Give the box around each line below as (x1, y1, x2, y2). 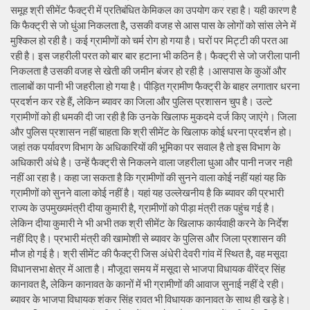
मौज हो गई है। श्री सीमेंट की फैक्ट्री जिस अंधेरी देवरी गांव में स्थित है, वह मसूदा (10, 246, 287, 260)
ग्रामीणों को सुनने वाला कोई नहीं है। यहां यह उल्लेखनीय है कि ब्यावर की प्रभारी (10, 185, 284, 199)
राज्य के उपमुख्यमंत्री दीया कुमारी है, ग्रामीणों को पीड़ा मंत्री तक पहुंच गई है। (10, 201, 275, 215)
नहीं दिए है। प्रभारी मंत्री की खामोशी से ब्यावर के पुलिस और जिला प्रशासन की (10, 231, 286, 245)
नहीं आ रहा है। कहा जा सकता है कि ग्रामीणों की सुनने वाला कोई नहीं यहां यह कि (10, 170, 286, 184)
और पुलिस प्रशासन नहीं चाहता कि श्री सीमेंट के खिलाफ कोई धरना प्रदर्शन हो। (10, 125, 293, 138)
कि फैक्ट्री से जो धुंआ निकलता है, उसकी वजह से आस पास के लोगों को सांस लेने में (10, 18, 296, 32)
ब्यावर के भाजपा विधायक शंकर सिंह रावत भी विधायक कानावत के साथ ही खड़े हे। (10, 292, 291, 306)
